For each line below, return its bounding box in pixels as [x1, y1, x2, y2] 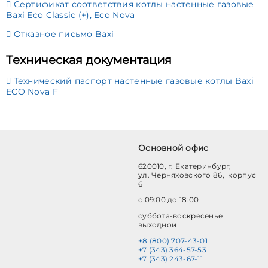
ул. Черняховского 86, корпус [138, 170, 257, 179]
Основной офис [138, 142, 209, 153]
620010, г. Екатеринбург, [138, 161, 232, 170]
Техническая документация [6, 53, 172, 68]
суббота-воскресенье [138, 211, 223, 221]
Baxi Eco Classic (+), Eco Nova [6, 9, 135, 20]
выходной [138, 220, 177, 230]
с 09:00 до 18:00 [138, 195, 199, 205]
